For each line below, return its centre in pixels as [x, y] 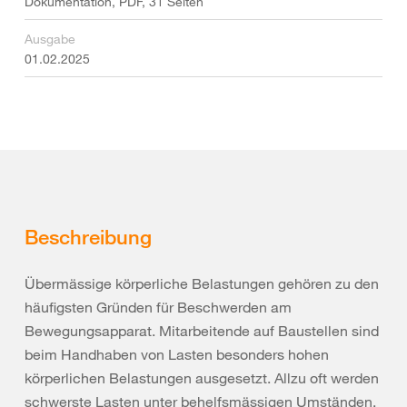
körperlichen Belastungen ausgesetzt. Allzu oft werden [202, 378]
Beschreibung [88, 236]
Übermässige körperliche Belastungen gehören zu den [202, 283]
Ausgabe [50, 39]
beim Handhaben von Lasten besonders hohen [177, 354]
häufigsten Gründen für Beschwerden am [158, 307]
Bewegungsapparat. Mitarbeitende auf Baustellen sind [202, 331]
